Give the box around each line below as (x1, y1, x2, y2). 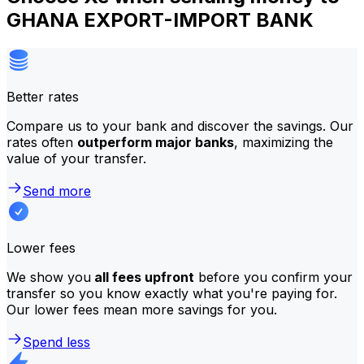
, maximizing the (234, 133, 333, 150)
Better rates (6, 88, 79, 105)
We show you (6, 268, 91, 285)
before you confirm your (194, 268, 353, 285)
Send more (23, 182, 91, 199)
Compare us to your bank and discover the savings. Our (6, 117, 353, 134)
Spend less (23, 333, 90, 350)
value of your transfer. (6, 149, 146, 167)
